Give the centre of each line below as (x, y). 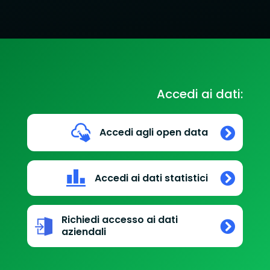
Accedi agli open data (154, 133)
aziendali (83, 232)
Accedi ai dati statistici (152, 178)
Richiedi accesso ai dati (119, 220)
